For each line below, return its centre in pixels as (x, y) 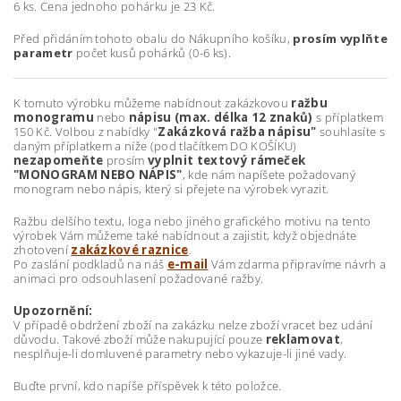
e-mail (188, 264)
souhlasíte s (352, 132)
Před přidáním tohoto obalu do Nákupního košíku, (154, 38)
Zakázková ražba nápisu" (239, 132)
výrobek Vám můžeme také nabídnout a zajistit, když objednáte (185, 235)
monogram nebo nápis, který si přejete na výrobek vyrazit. (171, 189)
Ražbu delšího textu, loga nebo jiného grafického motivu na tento (192, 221)
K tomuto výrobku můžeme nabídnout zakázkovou (153, 103)
